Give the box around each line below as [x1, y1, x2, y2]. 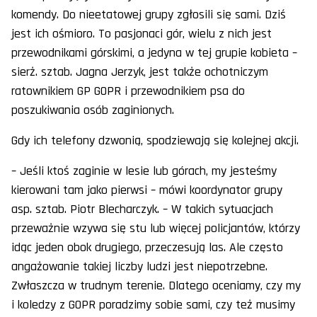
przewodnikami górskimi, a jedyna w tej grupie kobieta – [11, 45, 297, 62]
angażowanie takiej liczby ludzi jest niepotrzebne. [11, 258, 267, 275]
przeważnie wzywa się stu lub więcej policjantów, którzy [11, 220, 300, 237]
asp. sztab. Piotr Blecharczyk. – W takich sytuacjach [11, 201, 273, 218]
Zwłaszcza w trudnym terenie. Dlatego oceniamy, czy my [11, 277, 301, 294]
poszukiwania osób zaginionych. [11, 102, 174, 119]
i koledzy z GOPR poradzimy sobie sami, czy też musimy [11, 296, 295, 313]
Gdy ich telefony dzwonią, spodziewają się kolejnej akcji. [11, 132, 299, 149]
